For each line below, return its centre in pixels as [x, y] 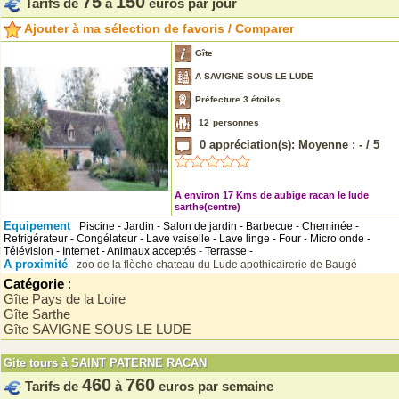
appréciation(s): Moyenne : [282, 145]
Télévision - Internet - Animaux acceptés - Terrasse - [128, 251]
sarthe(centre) [208, 207]
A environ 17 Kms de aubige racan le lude [272, 195]
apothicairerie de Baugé [299, 265]
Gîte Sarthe [41, 314]
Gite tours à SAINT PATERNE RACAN [105, 363]
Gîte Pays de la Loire [68, 299]
